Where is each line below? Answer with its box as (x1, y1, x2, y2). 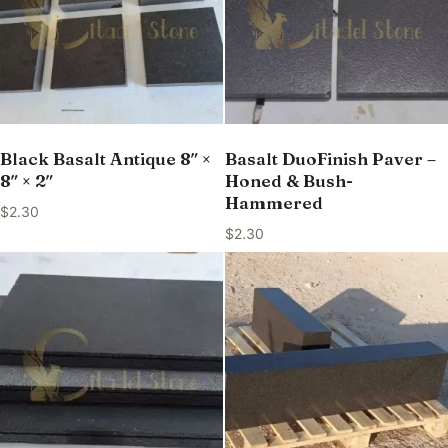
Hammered (224, 192, 323, 214)
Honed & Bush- (224, 170, 353, 192)
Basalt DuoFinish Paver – (224, 148, 436, 170)
